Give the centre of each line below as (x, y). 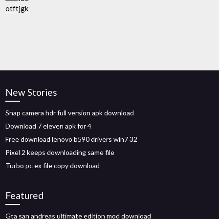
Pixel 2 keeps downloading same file (60, 152)
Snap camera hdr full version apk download (70, 113)
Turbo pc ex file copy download (53, 165)
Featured (25, 195)
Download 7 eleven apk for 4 (49, 126)
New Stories (32, 92)
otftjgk (17, 8)
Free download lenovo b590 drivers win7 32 (72, 139)
